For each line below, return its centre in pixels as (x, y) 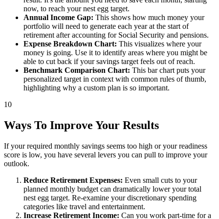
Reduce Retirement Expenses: (73, 180)
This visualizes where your (159, 44)
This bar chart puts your (168, 70)
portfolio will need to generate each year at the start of (106, 26)
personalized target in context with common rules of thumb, (115, 79)
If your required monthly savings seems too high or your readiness (106, 146)
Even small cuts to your (160, 180)
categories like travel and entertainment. (84, 207)
